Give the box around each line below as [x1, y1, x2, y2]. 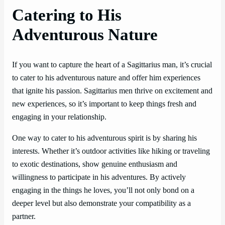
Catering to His [12, 6, 122, 24]
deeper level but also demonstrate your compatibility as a [12, 199, 191, 208]
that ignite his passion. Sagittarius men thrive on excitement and [12, 86, 212, 95]
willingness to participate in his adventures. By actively [12, 173, 186, 182]
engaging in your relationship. [12, 112, 106, 122]
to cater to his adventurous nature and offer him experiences [12, 73, 200, 82]
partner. [12, 212, 36, 221]
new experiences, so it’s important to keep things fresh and [12, 99, 196, 108]
